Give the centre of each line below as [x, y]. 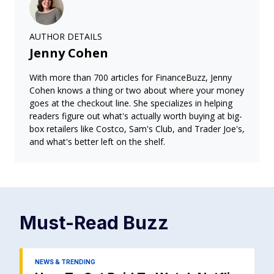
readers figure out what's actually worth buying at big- [136, 116]
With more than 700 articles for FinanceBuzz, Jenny [131, 77]
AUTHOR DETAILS [66, 36]
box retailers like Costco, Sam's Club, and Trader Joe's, [137, 129]
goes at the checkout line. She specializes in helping [131, 103]
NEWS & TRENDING [65, 262]
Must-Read [71, 223]
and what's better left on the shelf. [97, 142]
